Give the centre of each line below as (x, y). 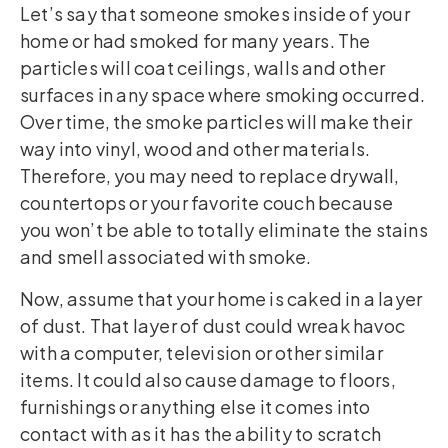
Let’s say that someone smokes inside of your (215, 14)
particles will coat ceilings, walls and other (203, 68)
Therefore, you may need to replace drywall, (210, 176)
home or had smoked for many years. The (195, 41)
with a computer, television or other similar (201, 352)
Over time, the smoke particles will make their (216, 122)
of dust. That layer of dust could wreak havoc (213, 325)
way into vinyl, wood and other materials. (195, 149)
